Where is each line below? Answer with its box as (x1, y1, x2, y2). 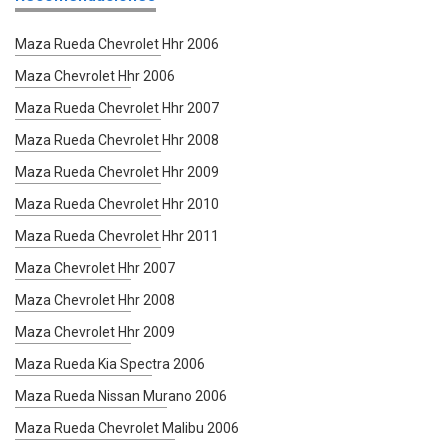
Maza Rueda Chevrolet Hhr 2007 (15, 99, 219, 116)
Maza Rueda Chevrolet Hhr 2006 (15, 35, 219, 52)
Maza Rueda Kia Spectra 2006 (15, 355, 205, 372)
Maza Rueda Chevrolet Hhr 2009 (15, 163, 219, 180)
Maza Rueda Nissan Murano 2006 (15, 387, 227, 404)
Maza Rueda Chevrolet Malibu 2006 (15, 419, 239, 436)
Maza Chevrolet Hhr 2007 (15, 259, 175, 276)
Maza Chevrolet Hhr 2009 (15, 323, 175, 340)
